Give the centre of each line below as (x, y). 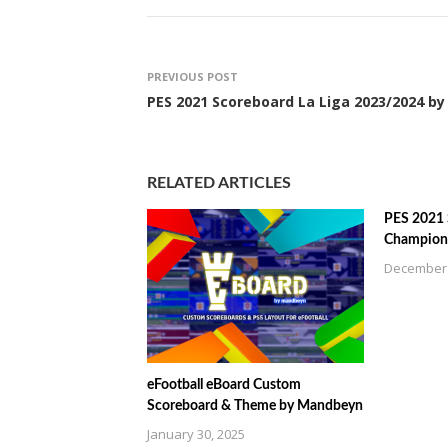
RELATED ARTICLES (219, 183)
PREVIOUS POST (192, 76)
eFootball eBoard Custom (224, 385)
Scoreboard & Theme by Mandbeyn (255, 406)
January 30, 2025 (196, 434)
